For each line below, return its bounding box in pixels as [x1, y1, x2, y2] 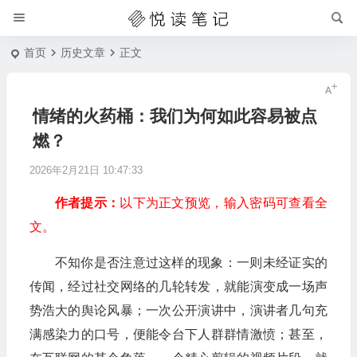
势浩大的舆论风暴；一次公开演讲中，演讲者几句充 [29, 304, 328, 317]
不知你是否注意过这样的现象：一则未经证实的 [54, 256, 328, 269]
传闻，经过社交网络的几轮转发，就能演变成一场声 [29, 280, 328, 293]
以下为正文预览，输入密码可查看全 [120, 196, 328, 210]
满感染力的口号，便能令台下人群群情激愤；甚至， [29, 328, 328, 341]
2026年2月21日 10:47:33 [29, 164, 143, 176]
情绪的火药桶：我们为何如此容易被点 [32, 107, 317, 125]
